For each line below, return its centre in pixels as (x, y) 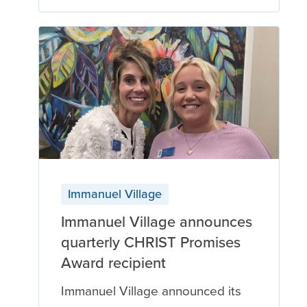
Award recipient (113, 263)
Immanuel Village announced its (151, 291)
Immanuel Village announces (156, 222)
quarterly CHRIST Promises (150, 242)
